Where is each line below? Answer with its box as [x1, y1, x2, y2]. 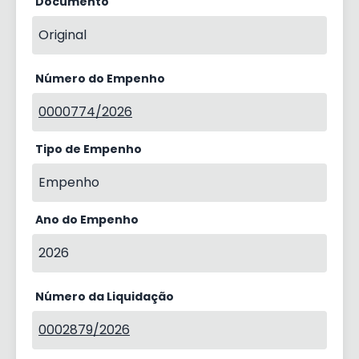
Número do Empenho [35, 71, 165, 87]
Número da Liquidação [35, 288, 174, 305]
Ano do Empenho [35, 212, 139, 228]
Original [38, 26, 87, 44]
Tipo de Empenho [35, 141, 142, 157]
